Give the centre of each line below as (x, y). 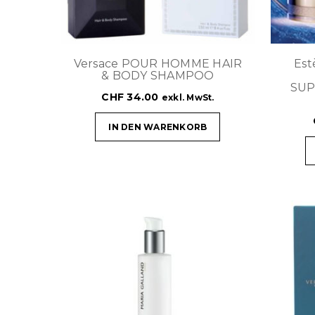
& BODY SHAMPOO (158, 75)
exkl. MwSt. (188, 97)
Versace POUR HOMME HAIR (158, 63)
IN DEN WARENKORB (158, 127)
